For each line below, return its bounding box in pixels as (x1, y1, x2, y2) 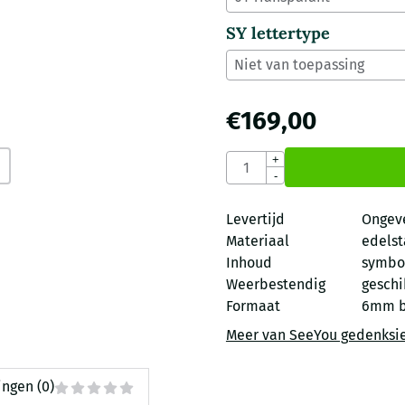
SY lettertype (225, 23, 330, 44)
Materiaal (225, 232, 289, 250)
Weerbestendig (225, 276, 325, 294)
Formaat (225, 297, 280, 316)
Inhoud (225, 254, 272, 272)
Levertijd (225, 211, 285, 229)
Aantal (224, 151, 268, 169)
